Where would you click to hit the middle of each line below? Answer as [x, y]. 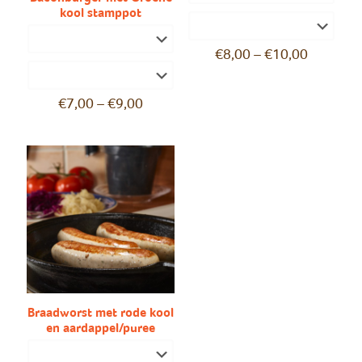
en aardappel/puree [101, 328]
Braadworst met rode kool [101, 313]
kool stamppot [101, 13]
